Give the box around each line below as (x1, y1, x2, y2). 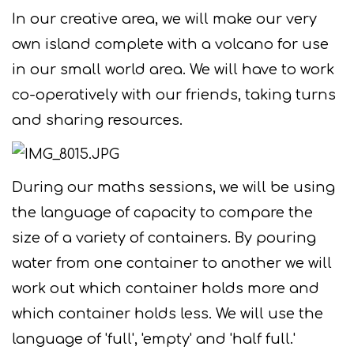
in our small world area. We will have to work (12, 62, 334, 77)
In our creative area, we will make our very (12, 11, 317, 27)
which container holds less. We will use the (12, 306, 323, 322)
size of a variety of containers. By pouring (12, 230, 316, 247)
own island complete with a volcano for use (12, 36, 329, 52)
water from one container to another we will (12, 255, 332, 272)
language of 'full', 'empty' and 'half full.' (12, 331, 296, 348)
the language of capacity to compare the (12, 205, 313, 221)
